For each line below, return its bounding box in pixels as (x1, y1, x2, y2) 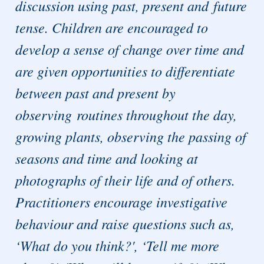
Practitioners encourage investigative (15, 192, 228, 212)
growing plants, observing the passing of (15, 127, 247, 146)
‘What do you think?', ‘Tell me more (15, 236, 220, 255)
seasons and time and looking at (15, 148, 199, 168)
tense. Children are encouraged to (15, 18, 209, 37)
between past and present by (15, 83, 176, 103)
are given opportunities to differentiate (15, 61, 236, 81)
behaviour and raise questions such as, (15, 214, 235, 233)
